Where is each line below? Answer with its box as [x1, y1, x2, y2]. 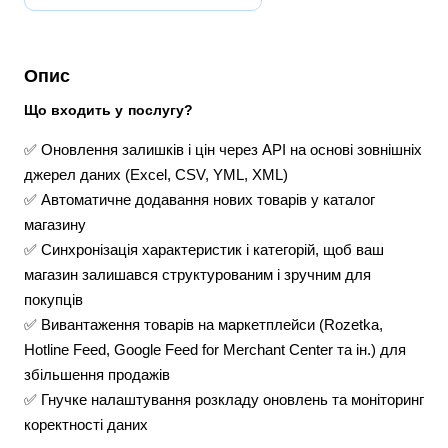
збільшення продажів [24, 366, 170, 383]
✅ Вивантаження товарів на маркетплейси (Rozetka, [24, 316, 383, 333]
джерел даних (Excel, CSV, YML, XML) [24, 166, 288, 183]
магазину [24, 216, 86, 233]
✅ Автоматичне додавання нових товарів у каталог [24, 191, 375, 208]
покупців [24, 291, 83, 308]
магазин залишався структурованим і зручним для [24, 266, 371, 283]
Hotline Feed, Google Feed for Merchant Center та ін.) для [24, 341, 406, 358]
